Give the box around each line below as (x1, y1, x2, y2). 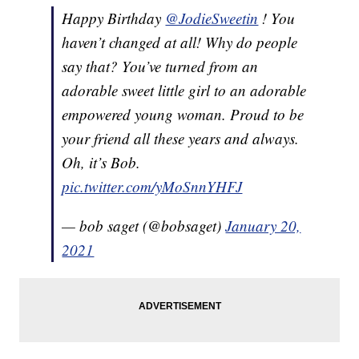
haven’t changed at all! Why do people (62, 32, 298, 53)
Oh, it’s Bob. (62, 152, 141, 173)
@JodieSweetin (165, 8, 259, 29)
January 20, (225, 216, 301, 236)
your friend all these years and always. (62, 128, 300, 149)
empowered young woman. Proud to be (62, 104, 305, 125)
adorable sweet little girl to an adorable (62, 80, 307, 101)
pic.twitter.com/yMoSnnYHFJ (62, 176, 243, 197)
